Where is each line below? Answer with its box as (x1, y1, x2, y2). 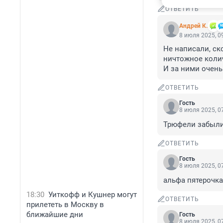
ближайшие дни (26, 210, 83, 219)
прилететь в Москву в (26, 200, 104, 209)
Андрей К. (179, 22, 208, 30)
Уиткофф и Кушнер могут (48, 190, 137, 199)
